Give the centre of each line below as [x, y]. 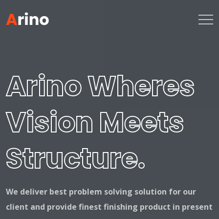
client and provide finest [55, 207]
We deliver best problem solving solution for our [101, 192]
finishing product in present [158, 207]
